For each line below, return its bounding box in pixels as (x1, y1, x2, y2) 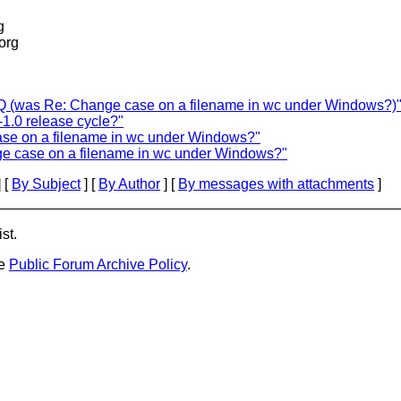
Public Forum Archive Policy (9, 257, 187, 272)
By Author (98, 176, 160, 192)
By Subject (12, 176, 81, 192)
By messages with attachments (178, 176, 374, 192)
